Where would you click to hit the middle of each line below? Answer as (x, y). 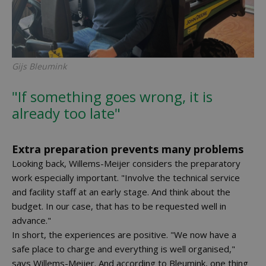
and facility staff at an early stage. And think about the (121, 192)
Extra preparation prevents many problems (128, 149)
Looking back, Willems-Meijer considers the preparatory (126, 163)
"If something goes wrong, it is (112, 96)
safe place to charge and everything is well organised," (123, 249)
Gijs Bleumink (39, 66)
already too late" (66, 113)
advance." (31, 220)
